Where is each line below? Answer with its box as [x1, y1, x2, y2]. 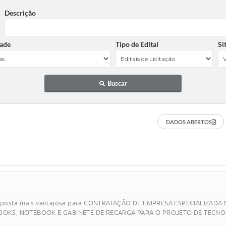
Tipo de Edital [116, 40, 158, 48]
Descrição [5, 9, 36, 17]
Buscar [107, 79, 127, 88]
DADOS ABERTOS [165, 118, 212, 125]
